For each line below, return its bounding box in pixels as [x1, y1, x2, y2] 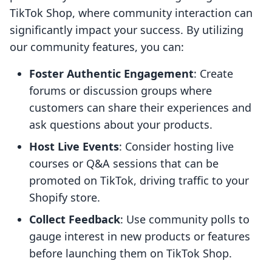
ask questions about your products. [29, 117, 212, 132]
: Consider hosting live [119, 139, 234, 154]
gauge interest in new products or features [29, 229, 250, 244]
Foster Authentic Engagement [29, 66, 194, 81]
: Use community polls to [120, 212, 250, 227]
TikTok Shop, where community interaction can [10, 5, 253, 21]
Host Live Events [29, 139, 119, 154]
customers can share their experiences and [29, 100, 251, 115]
